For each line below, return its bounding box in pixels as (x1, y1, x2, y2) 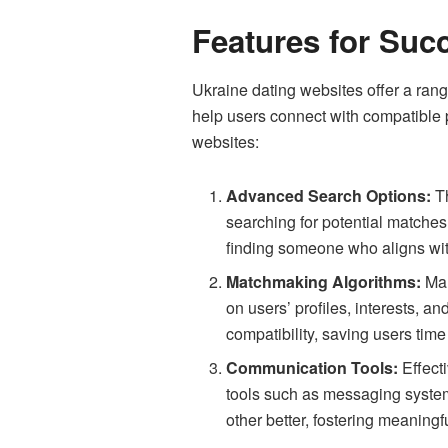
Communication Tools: (226, 356, 399, 380)
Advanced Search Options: (226, 184, 432, 208)
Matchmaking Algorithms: (226, 270, 422, 294)
